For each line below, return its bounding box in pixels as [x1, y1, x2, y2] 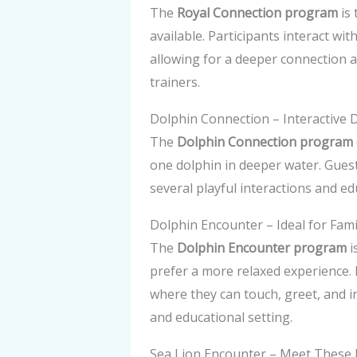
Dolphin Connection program [177, 133, 353, 151]
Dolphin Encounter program [177, 239, 347, 257]
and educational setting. [150, 308, 292, 326]
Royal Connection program [177, 4, 338, 22]
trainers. [150, 73, 200, 91]
